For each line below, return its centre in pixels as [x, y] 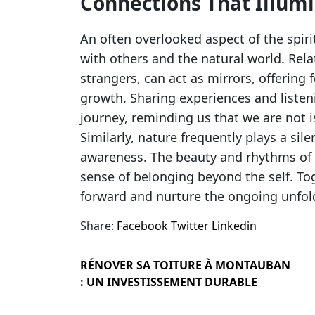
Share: [97, 226]
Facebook [142, 226]
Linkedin [234, 226]
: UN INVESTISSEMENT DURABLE [169, 282]
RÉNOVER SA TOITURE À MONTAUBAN [185, 265]
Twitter [190, 226]
